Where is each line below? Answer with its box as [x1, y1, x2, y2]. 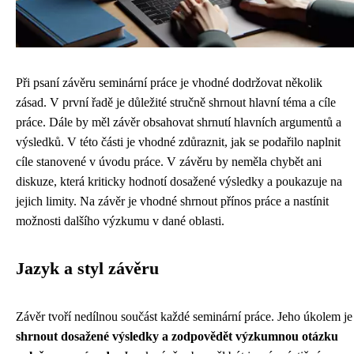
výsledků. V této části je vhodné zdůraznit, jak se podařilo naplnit [16, 134, 341, 149]
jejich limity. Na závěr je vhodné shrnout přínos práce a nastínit [16, 194, 329, 208]
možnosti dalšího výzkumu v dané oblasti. [16, 213, 224, 228]
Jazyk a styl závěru [16, 258, 159, 278]
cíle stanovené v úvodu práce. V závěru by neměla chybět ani [16, 154, 322, 168]
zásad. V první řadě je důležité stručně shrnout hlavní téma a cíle [16, 95, 336, 109]
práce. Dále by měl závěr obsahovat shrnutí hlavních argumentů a [16, 115, 341, 129]
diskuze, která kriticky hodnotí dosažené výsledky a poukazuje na [16, 174, 342, 188]
